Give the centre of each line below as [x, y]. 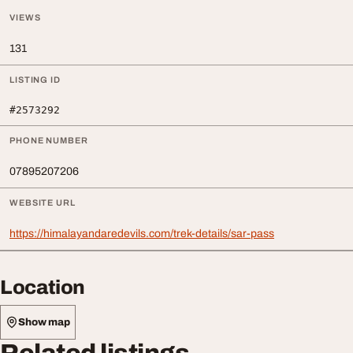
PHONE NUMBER [49, 141]
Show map [44, 322]
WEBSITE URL [43, 203]
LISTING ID [35, 80]
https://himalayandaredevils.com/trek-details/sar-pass [142, 234]
